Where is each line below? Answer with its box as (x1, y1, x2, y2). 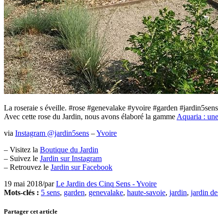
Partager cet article (4, 207, 57, 215)
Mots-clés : (4, 188, 39, 197)
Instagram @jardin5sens (15, 128, 89, 137)
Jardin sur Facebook (51, 163, 112, 171)
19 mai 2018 (4, 179, 42, 188)
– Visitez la (4, 145, 40, 154)
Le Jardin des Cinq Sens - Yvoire (56, 179, 157, 188)
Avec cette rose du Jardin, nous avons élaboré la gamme (4, 112, 177, 121)
